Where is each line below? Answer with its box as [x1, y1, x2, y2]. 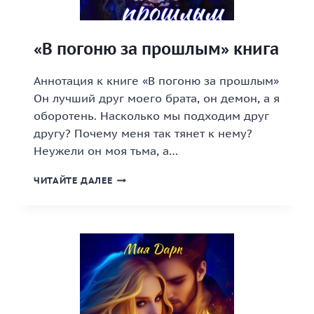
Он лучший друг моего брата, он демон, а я [34, 91, 280, 105]
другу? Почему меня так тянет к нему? [34, 126, 252, 140]
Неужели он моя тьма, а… [34, 144, 178, 158]
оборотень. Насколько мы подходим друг [34, 109, 269, 123]
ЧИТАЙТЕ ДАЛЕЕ [34, 175, 113, 186]
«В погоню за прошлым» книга [34, 39, 279, 59]
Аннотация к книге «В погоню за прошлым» [34, 74, 279, 88]
